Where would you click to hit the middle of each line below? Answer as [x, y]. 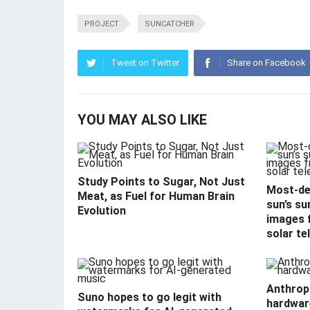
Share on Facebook [266, 63]
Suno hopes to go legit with [149, 298]
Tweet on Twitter [145, 63]
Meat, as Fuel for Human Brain [156, 197]
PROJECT [102, 24]
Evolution [102, 211]
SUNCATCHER [170, 24]
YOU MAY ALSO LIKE [142, 120]
